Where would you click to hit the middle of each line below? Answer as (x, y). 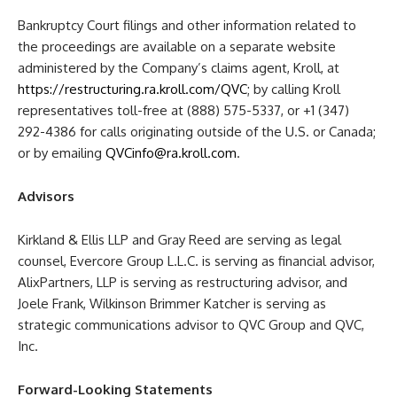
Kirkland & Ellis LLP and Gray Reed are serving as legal (179, 240)
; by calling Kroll (294, 90)
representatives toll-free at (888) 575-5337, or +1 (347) (183, 111)
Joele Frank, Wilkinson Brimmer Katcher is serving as (172, 304)
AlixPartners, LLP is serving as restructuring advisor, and (183, 283)
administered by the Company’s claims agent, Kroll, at (179, 68)
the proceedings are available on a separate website (177, 47)
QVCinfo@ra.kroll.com (171, 153)
